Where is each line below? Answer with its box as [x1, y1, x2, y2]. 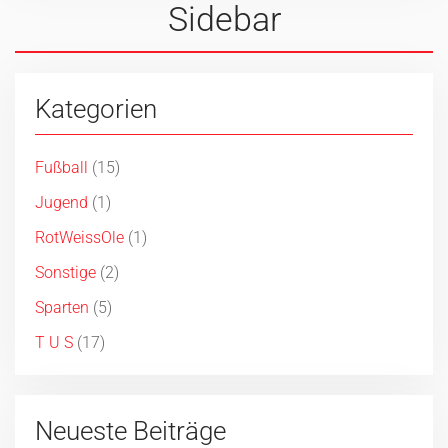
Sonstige [35, 263, 96, 283]
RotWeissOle [35, 228, 124, 248]
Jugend [35, 193, 88, 213]
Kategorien [35, 94, 157, 125]
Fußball [35, 158, 88, 178]
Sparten [35, 298, 89, 318]
